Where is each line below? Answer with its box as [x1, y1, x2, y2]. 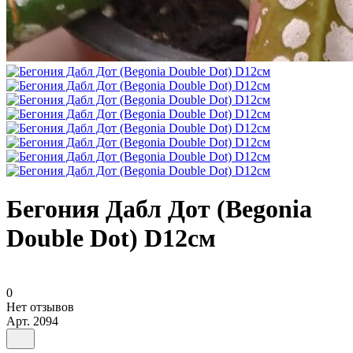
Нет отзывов [6, 299, 74, 314]
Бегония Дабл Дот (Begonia [6, 195, 312, 224]
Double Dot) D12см [6, 224, 216, 253]
